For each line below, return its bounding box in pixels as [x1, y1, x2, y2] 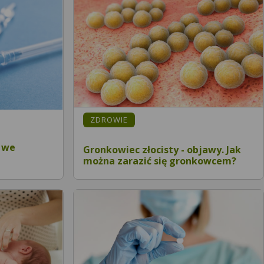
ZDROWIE [90, 114, 128, 126]
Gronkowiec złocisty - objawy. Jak [83, 143, 241, 156]
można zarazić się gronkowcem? [83, 154, 236, 167]
